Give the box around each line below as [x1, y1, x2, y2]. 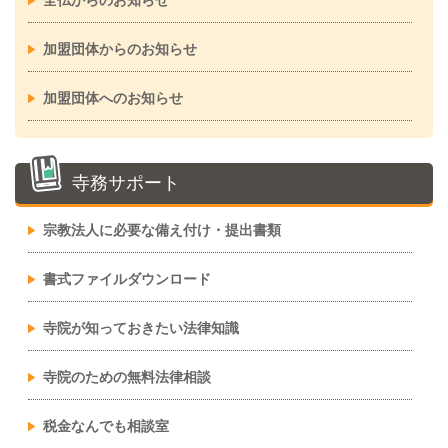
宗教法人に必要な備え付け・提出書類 [42, 222, 281, 238]
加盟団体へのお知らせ [42, 90, 183, 106]
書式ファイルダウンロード [42, 271, 211, 287]
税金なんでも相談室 [42, 418, 169, 434]
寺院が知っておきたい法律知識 [42, 320, 239, 336]
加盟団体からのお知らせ [42, 41, 197, 57]
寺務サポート [72, 173, 180, 193]
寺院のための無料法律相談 [42, 369, 211, 385]
